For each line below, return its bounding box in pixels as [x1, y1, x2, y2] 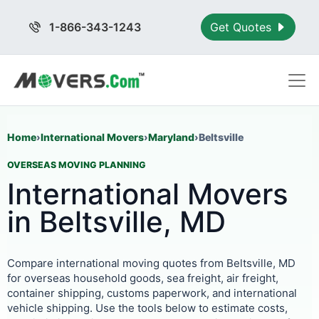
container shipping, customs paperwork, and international [7, 286, 297, 300]
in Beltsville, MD [7, 204, 226, 239]
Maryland [148, 131, 194, 143]
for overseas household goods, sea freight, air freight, [7, 271, 278, 285]
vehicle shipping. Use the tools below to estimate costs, [7, 301, 288, 315]
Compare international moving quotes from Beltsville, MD [7, 256, 296, 270]
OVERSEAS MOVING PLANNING [7, 159, 146, 170]
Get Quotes [210, 20, 276, 34]
